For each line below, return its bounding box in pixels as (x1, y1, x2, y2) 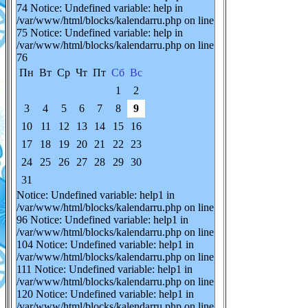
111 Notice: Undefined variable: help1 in (16, 263, 192, 275)
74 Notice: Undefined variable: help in (16, 2, 183, 14)
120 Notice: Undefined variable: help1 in (16, 288, 194, 300)
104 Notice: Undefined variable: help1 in (16, 239, 194, 250)
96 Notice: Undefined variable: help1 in (16, 214, 188, 225)
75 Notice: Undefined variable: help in (16, 27, 183, 38)
